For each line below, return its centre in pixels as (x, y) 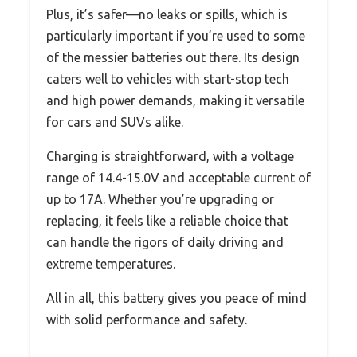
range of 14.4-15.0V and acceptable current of (178, 177)
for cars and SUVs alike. (115, 122)
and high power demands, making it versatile (175, 100)
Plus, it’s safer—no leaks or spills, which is (167, 14)
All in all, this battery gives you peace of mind (177, 298)
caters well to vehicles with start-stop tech (168, 78)
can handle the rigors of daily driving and (165, 242)
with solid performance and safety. (147, 319)
